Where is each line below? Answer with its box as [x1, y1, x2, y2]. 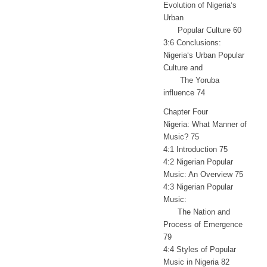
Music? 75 [163, 132, 199, 142]
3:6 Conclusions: [163, 38, 221, 48]
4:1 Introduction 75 [163, 145, 228, 154]
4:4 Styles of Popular [163, 245, 236, 254]
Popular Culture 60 [163, 26, 241, 35]
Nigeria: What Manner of [163, 120, 247, 129]
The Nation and [163, 207, 230, 217]
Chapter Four [163, 107, 208, 117]
